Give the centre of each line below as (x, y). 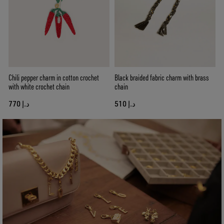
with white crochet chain (39, 87)
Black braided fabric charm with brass (162, 78)
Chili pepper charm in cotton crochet (54, 78)
